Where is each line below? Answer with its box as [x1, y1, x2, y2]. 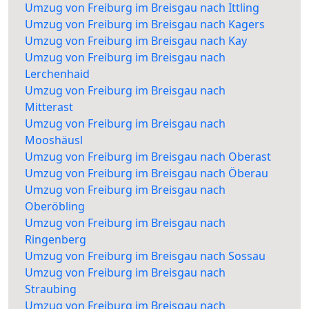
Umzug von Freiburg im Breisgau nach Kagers [25, 17, 265, 32]
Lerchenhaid [25, 66, 90, 82]
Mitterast [25, 99, 73, 115]
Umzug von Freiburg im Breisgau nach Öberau [25, 166, 268, 181]
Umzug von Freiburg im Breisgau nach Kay [25, 33, 247, 49]
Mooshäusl [25, 132, 83, 148]
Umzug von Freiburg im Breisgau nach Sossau [25, 248, 266, 264]
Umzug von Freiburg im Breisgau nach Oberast [25, 149, 271, 165]
